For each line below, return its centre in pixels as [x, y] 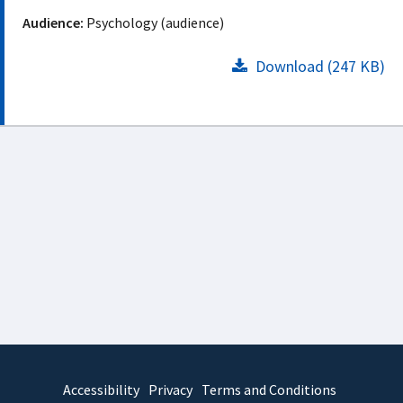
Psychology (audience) [155, 22]
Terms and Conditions [269, 390]
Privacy [170, 390]
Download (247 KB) [318, 66]
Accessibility [101, 390]
